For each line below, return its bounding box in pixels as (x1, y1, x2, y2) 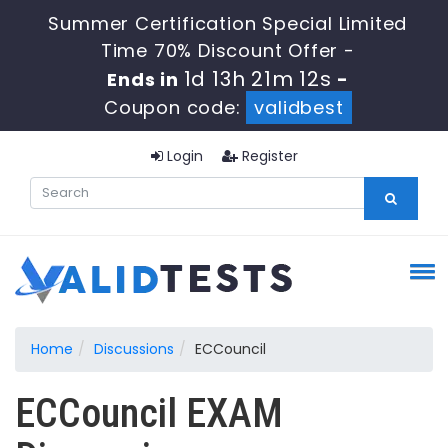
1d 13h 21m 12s (183, 65, 332, 93)
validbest (254, 95, 344, 120)
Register (237, 146, 298, 166)
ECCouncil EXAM (15, 390, 283, 437)
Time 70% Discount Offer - (100, 38, 355, 63)
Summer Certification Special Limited (48, 11, 408, 36)
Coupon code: (103, 95, 247, 120)
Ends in (107, 67, 184, 92)
